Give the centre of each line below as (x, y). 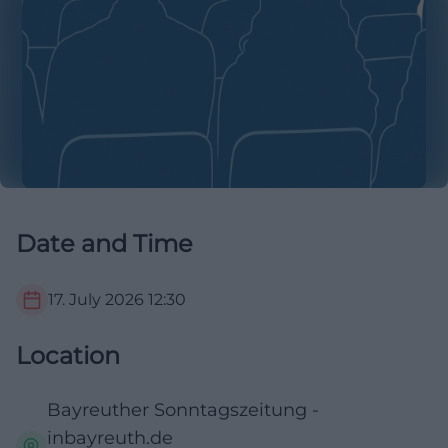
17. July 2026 (96, 300)
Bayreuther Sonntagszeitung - (182, 410)
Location (68, 356)
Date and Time (104, 244)
